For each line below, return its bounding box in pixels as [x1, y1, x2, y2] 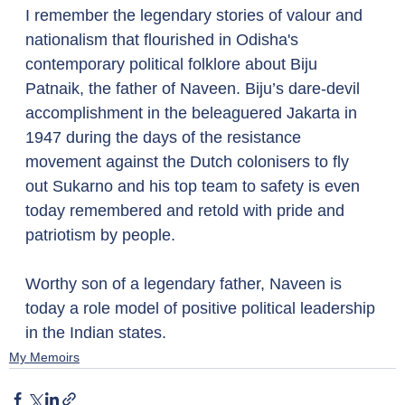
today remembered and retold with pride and [25, 202, 349, 220]
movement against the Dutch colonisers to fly [25, 153, 353, 171]
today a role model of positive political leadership [25, 299, 380, 317]
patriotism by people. [25, 226, 180, 244]
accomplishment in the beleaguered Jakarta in [25, 104, 362, 122]
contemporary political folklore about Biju [25, 55, 322, 73]
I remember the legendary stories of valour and [25, 6, 367, 24]
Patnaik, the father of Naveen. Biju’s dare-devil [25, 80, 364, 98]
